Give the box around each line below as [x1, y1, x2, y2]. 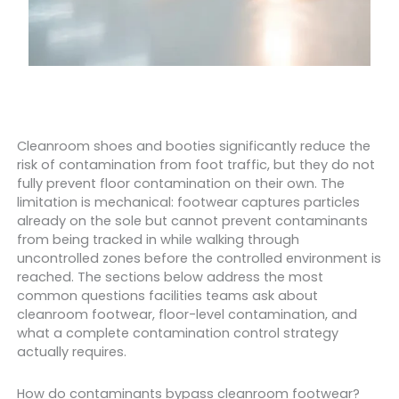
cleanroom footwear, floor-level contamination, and [16, 305, 357, 323]
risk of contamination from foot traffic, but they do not [16, 156, 375, 174]
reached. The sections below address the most [16, 268, 323, 286]
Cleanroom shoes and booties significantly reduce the [16, 137, 370, 155]
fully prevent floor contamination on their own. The [16, 175, 345, 192]
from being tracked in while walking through [16, 231, 299, 248]
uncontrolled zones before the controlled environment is [16, 249, 381, 267]
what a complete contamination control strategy [16, 324, 338, 342]
